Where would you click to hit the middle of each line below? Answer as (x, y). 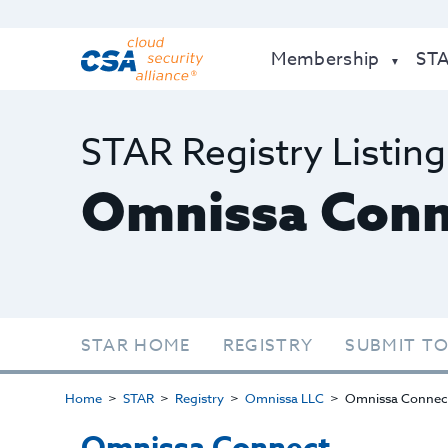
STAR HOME (135, 345)
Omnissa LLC (284, 398)
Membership (325, 59)
